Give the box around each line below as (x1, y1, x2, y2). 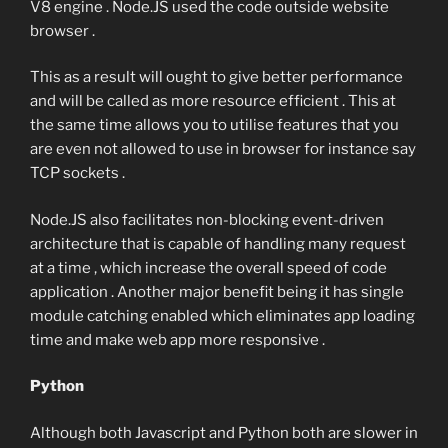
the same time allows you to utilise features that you (30, 116, 399, 135)
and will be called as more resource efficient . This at (30, 92, 396, 111)
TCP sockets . (30, 164, 125, 183)
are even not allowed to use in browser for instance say (30, 140, 416, 159)
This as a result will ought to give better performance (30, 68, 403, 87)
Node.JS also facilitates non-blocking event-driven (30, 210, 384, 229)
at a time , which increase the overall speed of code (30, 258, 387, 277)
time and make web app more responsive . (30, 330, 325, 349)
